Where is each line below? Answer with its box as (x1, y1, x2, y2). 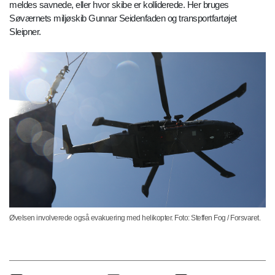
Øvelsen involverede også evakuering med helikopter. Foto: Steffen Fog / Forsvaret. (9, 214, 260, 223)
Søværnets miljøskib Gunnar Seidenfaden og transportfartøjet (9, 13, 237, 24)
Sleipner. (9, 26, 41, 37)
